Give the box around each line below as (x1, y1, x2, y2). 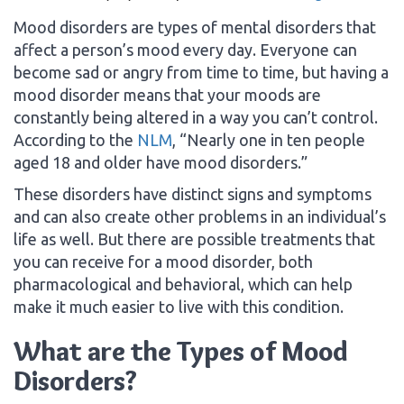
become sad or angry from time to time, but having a (14, 62, 389, 81)
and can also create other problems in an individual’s (14, 207, 386, 225)
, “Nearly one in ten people (172, 130, 365, 149)
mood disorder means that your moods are (14, 85, 321, 104)
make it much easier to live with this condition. (14, 297, 344, 316)
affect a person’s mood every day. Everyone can (14, 40, 357, 59)
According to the (14, 130, 137, 149)
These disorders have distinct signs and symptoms (14, 184, 372, 203)
